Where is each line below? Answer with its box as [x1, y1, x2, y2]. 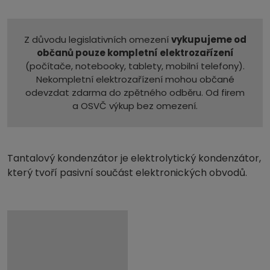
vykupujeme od [171, 33, 246, 46]
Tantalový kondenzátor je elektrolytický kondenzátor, [7, 151, 261, 165]
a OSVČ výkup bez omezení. [72, 99, 198, 112]
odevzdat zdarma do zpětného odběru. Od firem [25, 86, 245, 99]
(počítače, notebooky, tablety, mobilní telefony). [25, 59, 245, 72]
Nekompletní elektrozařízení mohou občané [36, 72, 234, 86]
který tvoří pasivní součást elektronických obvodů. [7, 165, 247, 180]
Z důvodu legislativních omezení [24, 33, 171, 46]
